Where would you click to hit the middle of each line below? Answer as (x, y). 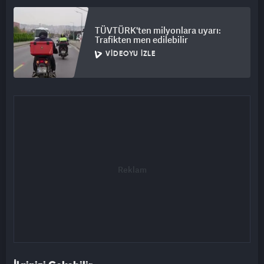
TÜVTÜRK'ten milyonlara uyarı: (158, 30)
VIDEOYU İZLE (131, 55)
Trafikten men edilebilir (141, 40)
